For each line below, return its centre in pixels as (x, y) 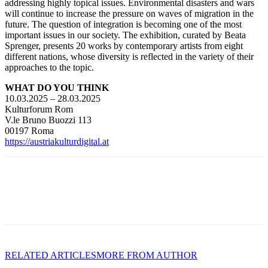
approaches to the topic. (49, 67)
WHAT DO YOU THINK (57, 87)
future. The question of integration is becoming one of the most (123, 24)
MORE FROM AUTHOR (147, 255)
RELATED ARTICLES (51, 255)
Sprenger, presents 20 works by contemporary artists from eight (124, 45)
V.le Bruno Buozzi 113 (48, 120)
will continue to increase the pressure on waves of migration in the (129, 13)
